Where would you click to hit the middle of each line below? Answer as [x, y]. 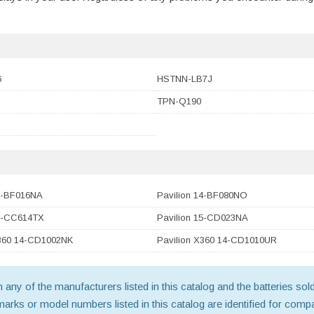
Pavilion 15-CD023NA [203, 218]
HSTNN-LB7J [185, 79]
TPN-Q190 [179, 102]
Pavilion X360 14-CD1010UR [217, 240]
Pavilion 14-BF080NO [202, 196]
